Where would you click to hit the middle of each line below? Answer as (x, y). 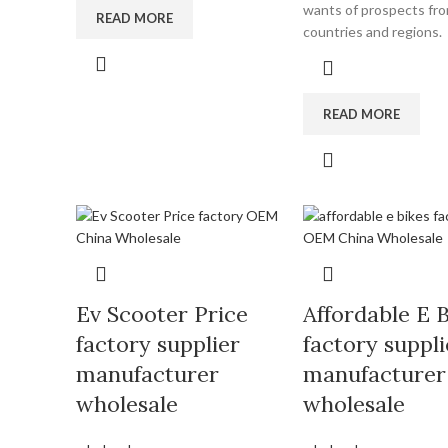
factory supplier (158, 344)
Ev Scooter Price (162, 314)
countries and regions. (372, 31)
